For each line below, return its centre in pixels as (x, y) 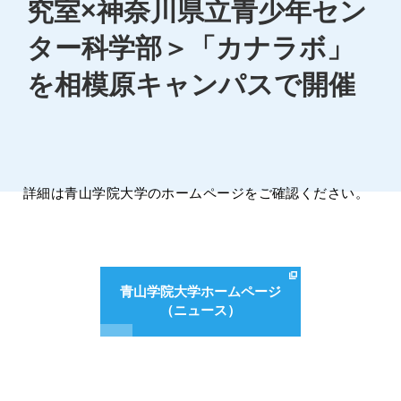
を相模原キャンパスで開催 (191, 84)
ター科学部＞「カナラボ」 (190, 47)
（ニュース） (200, 310)
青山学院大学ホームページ (200, 291)
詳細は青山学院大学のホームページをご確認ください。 (196, 193)
